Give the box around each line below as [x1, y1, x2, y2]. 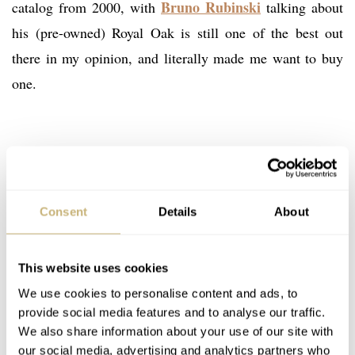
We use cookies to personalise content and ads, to [18, 286, 298, 300]
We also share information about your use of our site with [18, 324, 334, 338]
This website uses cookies [18, 261, 169, 275]
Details [158, 204, 197, 219]
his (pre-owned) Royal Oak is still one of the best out [12, 23, 343, 43]
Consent [40, 204, 87, 219]
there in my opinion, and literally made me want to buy [12, 48, 343, 68]
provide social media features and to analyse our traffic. [18, 305, 326, 319]
